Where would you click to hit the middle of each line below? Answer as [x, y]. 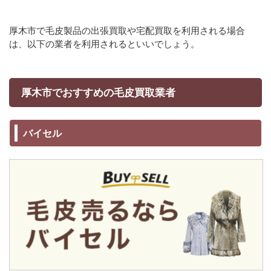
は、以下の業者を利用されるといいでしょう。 [104, 44]
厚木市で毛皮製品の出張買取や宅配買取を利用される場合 [127, 31]
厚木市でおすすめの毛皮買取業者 [98, 93]
